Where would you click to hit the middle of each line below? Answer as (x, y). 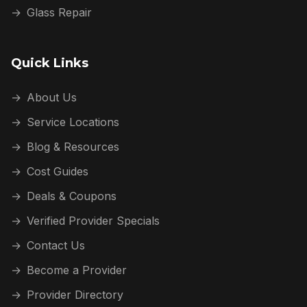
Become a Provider (77, 270)
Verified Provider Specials (93, 221)
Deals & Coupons (72, 196)
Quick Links (50, 63)
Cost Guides (58, 171)
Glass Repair (59, 12)
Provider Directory (75, 295)
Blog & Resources (73, 147)
